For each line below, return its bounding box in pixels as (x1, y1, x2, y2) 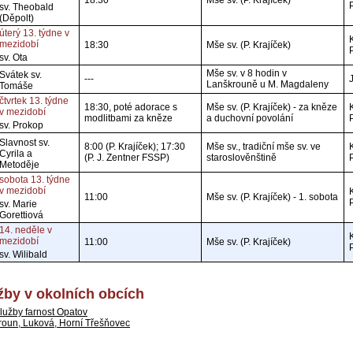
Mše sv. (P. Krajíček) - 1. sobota (206, 191, 338, 203)
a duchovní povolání (206, 113, 293, 124)
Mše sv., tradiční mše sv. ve (206, 141, 321, 152)
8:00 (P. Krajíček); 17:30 (84, 141, 185, 152)
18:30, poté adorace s (84, 102, 177, 113)
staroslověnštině (206, 152, 277, 163)
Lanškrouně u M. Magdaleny (206, 79, 329, 90)
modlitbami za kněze (84, 113, 173, 124)
